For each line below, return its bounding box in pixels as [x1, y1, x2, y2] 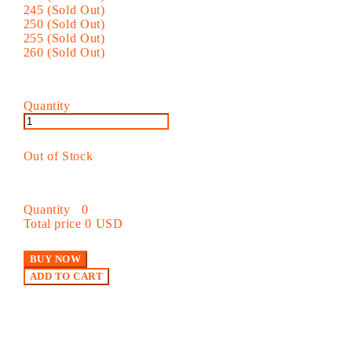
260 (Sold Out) [23, 45, 105, 59]
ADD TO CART [29, 269, 104, 282]
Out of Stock [23, 148, 93, 163]
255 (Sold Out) [23, 31, 105, 45]
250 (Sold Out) [23, 16, 105, 31]
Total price [23, 216, 82, 230]
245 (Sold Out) [23, 2, 105, 16]
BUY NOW [29, 252, 82, 265]
